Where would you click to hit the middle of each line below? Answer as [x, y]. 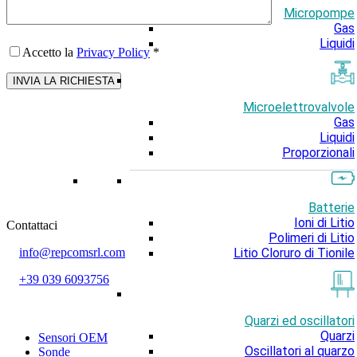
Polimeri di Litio [312, 238]
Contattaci [32, 226]
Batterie [331, 208]
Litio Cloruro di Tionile [294, 253]
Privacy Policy [113, 53]
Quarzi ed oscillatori [300, 320]
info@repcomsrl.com [72, 253]
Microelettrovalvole [299, 108]
